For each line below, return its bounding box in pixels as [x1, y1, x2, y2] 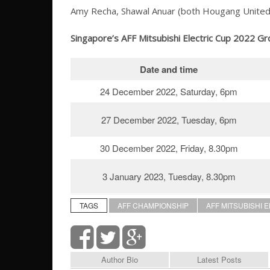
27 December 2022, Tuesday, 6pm [101, 113, 237, 127]
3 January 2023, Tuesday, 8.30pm [102, 170, 236, 183]
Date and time [140, 63, 198, 77]
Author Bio [101, 254, 138, 266]
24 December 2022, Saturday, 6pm [100, 85, 237, 98]
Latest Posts [196, 254, 242, 266]
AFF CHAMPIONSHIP [118, 200, 189, 211]
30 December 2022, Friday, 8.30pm [99, 142, 238, 155]
